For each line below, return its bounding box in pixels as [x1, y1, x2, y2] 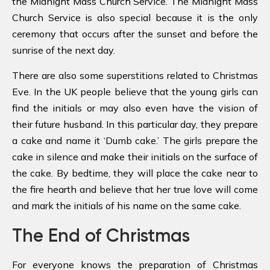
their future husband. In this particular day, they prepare [12, 118, 258, 130]
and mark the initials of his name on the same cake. [12, 199, 241, 212]
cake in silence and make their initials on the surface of [12, 150, 258, 163]
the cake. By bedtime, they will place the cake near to [12, 166, 258, 179]
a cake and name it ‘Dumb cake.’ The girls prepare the [12, 134, 258, 146]
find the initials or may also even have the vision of [12, 101, 258, 114]
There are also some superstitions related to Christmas [12, 69, 258, 81]
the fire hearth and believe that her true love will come [12, 183, 258, 195]
